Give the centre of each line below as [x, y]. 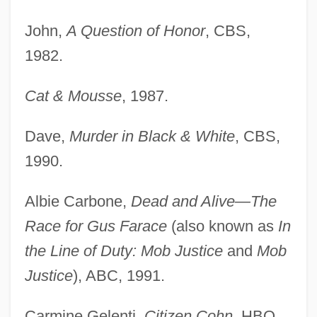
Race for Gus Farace [96, 226]
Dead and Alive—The [203, 202]
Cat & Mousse [73, 96]
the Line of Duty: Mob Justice [123, 251]
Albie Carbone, [77, 202]
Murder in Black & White [152, 137]
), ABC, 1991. [119, 276]
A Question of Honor [136, 31]
